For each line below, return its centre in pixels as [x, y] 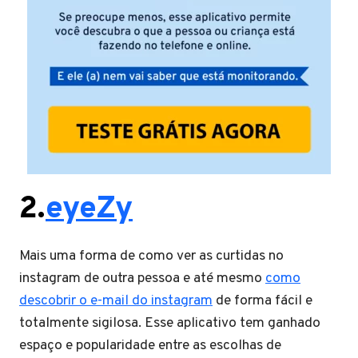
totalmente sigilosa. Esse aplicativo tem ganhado [170, 323]
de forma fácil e [263, 300]
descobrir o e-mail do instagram [116, 300]
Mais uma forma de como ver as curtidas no [151, 256]
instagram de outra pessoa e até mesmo [142, 278]
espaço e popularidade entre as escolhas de [150, 345]
